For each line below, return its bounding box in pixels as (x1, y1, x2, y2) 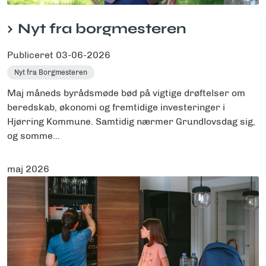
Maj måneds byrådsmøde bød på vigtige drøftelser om (7, 87, 245, 99)
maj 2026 (7, 163, 49, 175)
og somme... (7, 129, 60, 141)
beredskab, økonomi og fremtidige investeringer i (7, 101, 225, 113)
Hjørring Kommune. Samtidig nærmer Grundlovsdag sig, (7, 115, 255, 127)
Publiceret (7, 49, 56, 61)
